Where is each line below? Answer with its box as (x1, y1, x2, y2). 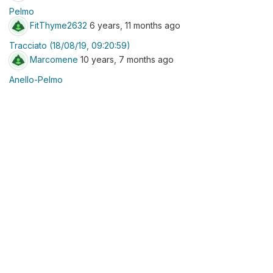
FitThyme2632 (30, 19, 87, 30)
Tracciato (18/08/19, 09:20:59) (9, 40, 130, 51)
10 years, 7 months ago (78, 54, 174, 65)
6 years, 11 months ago (87, 19, 180, 30)
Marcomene (30, 54, 78, 65)
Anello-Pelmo (9, 74, 63, 85)
